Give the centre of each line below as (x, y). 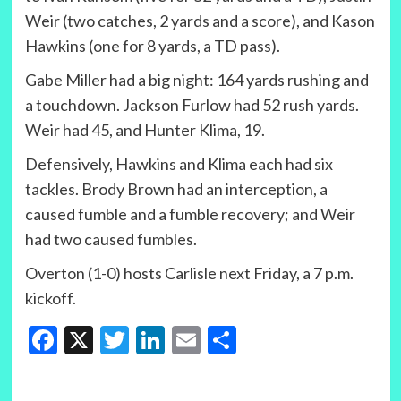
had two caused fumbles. (111, 239)
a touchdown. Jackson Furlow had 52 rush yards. (192, 105)
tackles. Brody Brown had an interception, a (176, 189)
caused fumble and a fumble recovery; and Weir (190, 214)
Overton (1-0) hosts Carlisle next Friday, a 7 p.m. (189, 273)
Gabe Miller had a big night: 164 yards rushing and (196, 80)
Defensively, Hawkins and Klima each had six (179, 164)
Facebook (116, 339)
